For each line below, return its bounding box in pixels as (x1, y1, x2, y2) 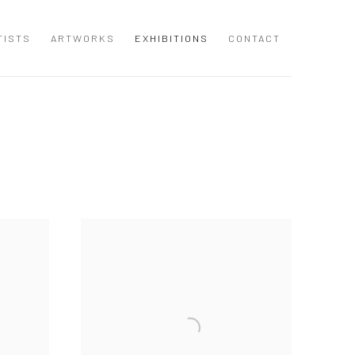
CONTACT (228, 32, 281, 44)
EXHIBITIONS (135, 32, 208, 44)
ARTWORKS (51, 32, 115, 44)
